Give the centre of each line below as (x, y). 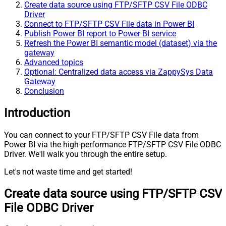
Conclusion (44, 91)
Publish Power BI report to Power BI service (100, 33)
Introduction (37, 113)
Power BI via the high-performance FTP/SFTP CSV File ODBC (112, 144)
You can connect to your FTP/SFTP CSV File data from (101, 135)
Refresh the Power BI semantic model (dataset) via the (121, 43)
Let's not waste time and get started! (68, 172)
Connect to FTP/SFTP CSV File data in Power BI (109, 24)
